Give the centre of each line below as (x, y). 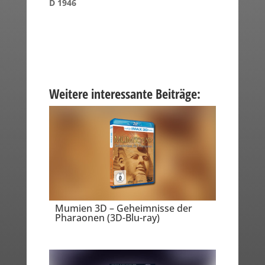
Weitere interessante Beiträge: (125, 94)
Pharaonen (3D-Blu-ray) (107, 217)
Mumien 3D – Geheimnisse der (123, 208)
